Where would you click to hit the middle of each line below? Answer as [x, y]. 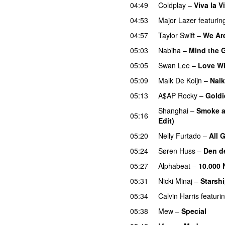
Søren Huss [177, 150]
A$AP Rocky [178, 95]
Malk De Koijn [180, 80]
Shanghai [173, 110]
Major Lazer [177, 20]
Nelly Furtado [180, 135]
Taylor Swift [177, 35]
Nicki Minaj [175, 181]
